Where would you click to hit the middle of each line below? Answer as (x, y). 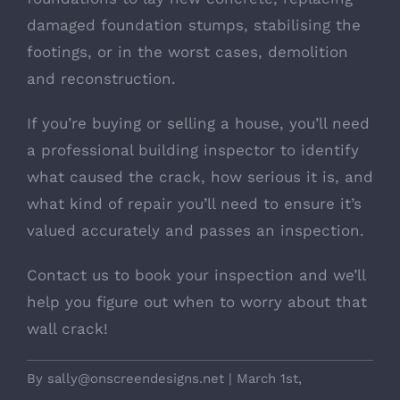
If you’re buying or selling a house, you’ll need (198, 123)
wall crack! (67, 328)
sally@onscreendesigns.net (136, 378)
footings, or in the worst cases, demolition (187, 51)
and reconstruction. (101, 78)
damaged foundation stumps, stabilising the (194, 25)
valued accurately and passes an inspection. (196, 230)
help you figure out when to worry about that (197, 301)
